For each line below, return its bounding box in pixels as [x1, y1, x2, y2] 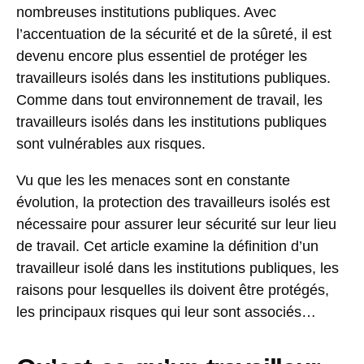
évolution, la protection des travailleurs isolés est [16, 194, 330, 211]
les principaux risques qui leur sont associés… [16, 304, 316, 321]
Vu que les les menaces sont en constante [16, 172, 290, 189]
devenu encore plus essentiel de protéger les [16, 48, 307, 65]
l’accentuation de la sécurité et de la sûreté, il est [16, 26, 331, 43]
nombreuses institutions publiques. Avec [16, 4, 276, 21]
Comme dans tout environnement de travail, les [16, 92, 323, 109]
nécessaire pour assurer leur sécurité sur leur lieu [16, 216, 336, 233]
